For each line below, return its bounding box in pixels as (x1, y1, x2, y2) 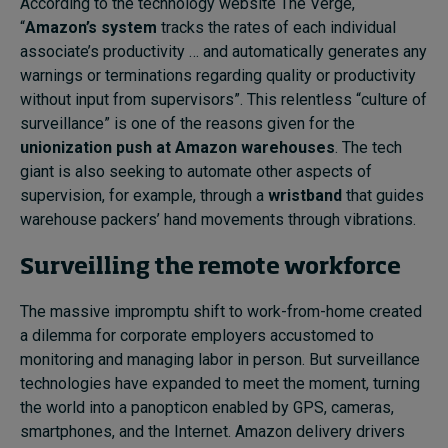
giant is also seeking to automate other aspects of (20, 161, 372, 181)
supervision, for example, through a (20, 185, 268, 205)
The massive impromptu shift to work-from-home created (20, 301, 422, 321)
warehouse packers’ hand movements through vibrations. (20, 209, 420, 229)
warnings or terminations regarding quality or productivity (20, 65, 416, 85)
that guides (342, 185, 424, 205)
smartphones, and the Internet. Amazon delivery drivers (20, 421, 405, 441)
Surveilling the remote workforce (20, 256, 401, 279)
